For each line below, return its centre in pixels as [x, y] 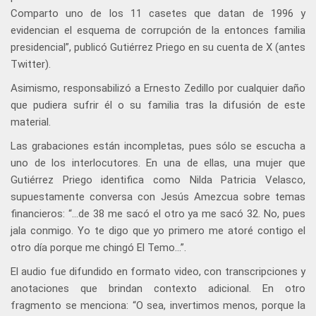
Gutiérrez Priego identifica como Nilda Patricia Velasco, [158, 180]
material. [31, 122]
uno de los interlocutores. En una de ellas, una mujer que [158, 163]
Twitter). [31, 65]
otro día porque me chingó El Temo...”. [98, 248]
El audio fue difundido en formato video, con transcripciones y [158, 272]
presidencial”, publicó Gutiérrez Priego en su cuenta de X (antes [158, 48]
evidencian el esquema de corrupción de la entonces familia [158, 31]
